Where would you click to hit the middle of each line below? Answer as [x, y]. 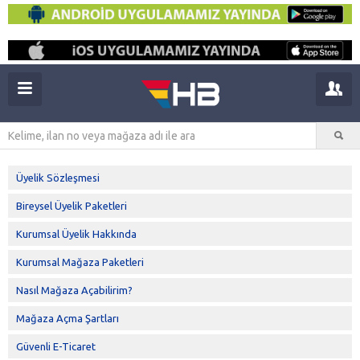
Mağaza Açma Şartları [67, 318]
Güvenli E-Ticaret [56, 346]
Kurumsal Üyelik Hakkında [76, 233]
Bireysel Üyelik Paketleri [72, 205]
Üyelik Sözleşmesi [58, 177]
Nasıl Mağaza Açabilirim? [74, 290]
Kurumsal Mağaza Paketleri [80, 262]
